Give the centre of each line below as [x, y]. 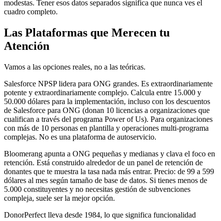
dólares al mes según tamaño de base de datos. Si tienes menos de [106, 180]
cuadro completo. [31, 11]
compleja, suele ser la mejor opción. [59, 198]
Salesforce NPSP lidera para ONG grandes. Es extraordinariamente [108, 83]
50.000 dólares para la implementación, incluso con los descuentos [107, 101]
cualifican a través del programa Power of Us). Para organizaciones [108, 119]
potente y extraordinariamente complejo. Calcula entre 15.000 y [103, 92]
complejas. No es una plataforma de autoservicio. [80, 137]
